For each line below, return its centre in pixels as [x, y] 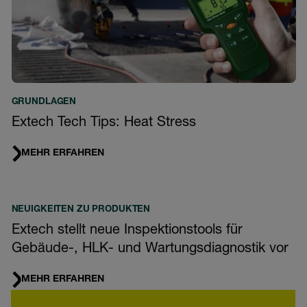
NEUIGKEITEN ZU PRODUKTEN [81, 210]
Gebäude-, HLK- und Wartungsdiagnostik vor [150, 249]
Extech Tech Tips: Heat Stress [103, 123]
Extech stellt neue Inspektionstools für [127, 231]
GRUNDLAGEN [44, 102]
